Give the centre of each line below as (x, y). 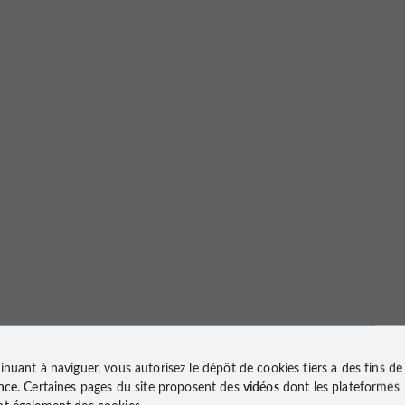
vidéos (261, 386)
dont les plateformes (339, 386)
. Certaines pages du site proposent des (130, 386)
